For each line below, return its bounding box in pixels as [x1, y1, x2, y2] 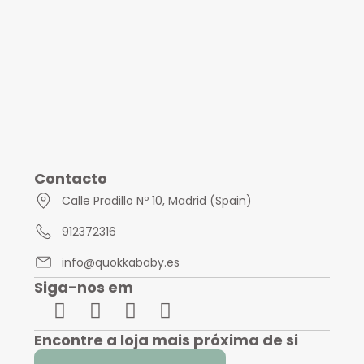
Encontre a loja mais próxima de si [34, 329, 298, 350]
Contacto [34, 168, 107, 189]
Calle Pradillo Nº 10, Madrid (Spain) [62, 192, 252, 209]
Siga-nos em [34, 277, 133, 298]
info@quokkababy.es [62, 253, 180, 271]
